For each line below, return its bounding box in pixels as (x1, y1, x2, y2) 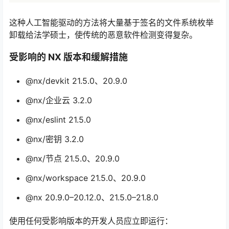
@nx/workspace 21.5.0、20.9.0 (26, 173, 146, 184)
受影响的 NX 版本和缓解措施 (9, 52, 128, 63)
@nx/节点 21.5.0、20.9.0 (26, 153, 120, 164)
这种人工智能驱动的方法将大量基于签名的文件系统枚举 (9, 17, 214, 28)
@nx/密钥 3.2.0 (26, 134, 84, 145)
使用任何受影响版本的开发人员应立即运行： (9, 215, 173, 226)
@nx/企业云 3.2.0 (26, 95, 92, 106)
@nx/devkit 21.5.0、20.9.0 (26, 76, 127, 86)
